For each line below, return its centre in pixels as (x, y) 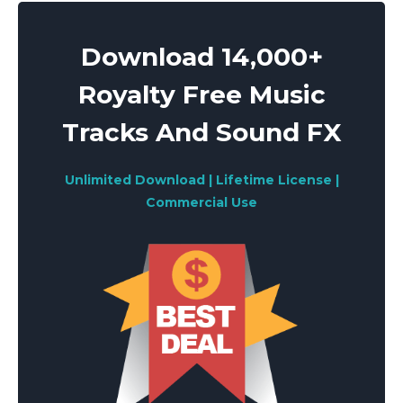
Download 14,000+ (201, 57)
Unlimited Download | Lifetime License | (201, 180)
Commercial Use (201, 202)
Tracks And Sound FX (201, 132)
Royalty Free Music (201, 94)
